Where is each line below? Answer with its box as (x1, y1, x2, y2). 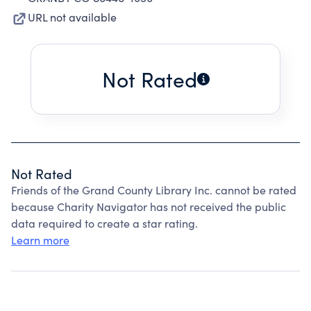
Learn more (11, 233, 69, 247)
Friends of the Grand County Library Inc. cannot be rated (11, 183, 296, 197)
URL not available (28, 10, 117, 24)
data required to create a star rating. (11, 216, 198, 230)
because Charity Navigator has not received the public (11, 199, 286, 214)
